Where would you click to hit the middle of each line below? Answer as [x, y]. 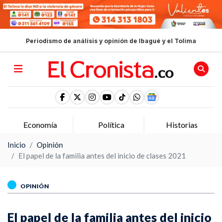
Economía [40, 124]
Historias [182, 124]
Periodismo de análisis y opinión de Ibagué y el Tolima [111, 41]
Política [111, 124]
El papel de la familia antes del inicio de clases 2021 [102, 155]
